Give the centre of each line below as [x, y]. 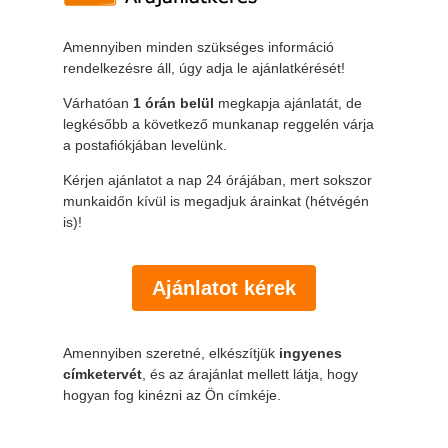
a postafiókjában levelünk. [144, 144]
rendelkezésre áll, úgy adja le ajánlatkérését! [203, 67]
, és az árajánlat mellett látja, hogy [249, 373]
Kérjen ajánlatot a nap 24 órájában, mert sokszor [217, 179]
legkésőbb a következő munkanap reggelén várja [218, 123]
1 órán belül [173, 102]
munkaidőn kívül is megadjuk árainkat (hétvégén [215, 200]
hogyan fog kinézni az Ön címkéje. [171, 394]
